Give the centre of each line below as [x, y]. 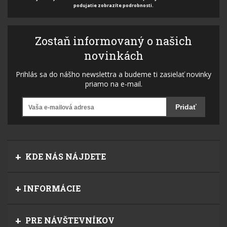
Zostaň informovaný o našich [113, 41]
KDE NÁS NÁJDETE [65, 156]
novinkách [113, 55]
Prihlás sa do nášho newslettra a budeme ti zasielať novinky [113, 74]
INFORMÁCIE [52, 188]
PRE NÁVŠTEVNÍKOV [69, 220]
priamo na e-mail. [113, 84]
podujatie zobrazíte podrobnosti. [113, 5]
